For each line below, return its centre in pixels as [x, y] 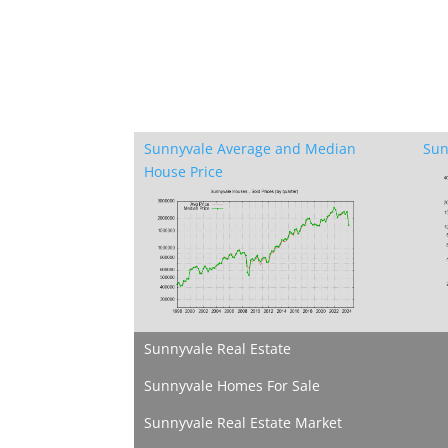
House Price [184, 172]
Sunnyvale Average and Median [250, 149]
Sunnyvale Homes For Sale [232, 385]
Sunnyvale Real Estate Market [243, 422]
